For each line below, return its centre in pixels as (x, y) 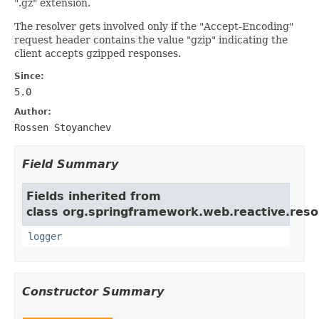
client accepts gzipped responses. (98, 53)
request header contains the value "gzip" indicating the (151, 40)
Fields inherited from (94, 196)
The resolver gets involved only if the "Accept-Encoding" (154, 26)
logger (45, 236)
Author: (33, 111)
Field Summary (70, 164)
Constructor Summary (93, 291)
